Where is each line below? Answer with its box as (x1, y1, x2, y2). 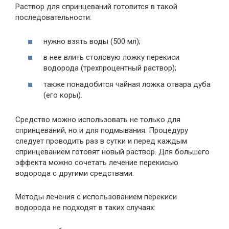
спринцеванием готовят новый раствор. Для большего (15, 147, 210, 156)
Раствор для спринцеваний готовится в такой (15, 2, 177, 12)
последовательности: (15, 13, 91, 22)
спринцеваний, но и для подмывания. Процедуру (15, 125, 188, 135)
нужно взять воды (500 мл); (43, 36, 141, 46)
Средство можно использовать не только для (15, 114, 180, 124)
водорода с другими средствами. (15, 168, 134, 178)
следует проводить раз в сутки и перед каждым (15, 136, 187, 146)
